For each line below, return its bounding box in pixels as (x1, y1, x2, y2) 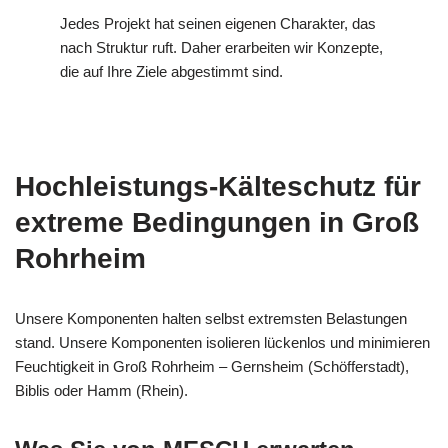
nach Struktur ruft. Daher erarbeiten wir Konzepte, (60, 38, 383, 56)
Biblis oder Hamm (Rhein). (15, 381, 188, 399)
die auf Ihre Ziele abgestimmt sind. (60, 62, 283, 80)
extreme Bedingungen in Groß (15, 206, 419, 238)
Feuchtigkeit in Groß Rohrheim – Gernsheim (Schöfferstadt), (15, 357, 409, 375)
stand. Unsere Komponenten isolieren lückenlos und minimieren (15, 333, 430, 351)
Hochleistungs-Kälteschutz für (15, 170, 421, 202)
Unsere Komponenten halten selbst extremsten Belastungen (15, 309, 407, 327)
